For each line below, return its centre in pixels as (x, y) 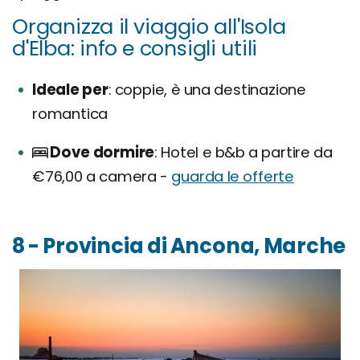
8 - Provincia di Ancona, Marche (179, 246)
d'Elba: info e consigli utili (135, 49)
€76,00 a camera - (102, 177)
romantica (70, 114)
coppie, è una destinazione (209, 90)
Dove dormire (102, 153)
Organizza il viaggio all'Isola (149, 27)
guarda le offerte (233, 177)
